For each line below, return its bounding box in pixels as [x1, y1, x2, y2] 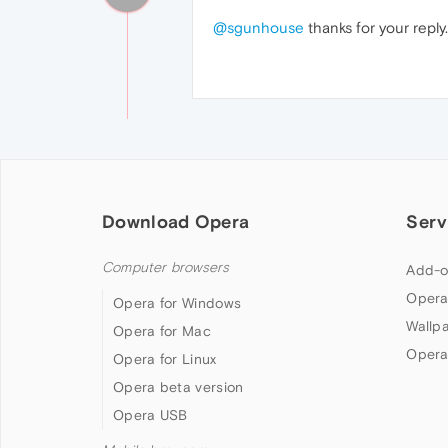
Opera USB [113, 407, 188, 424]
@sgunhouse [213, 19, 304, 37]
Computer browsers [102, 259, 230, 277]
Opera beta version [113, 379, 244, 396]
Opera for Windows [113, 295, 242, 312]
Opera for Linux [113, 351, 217, 368]
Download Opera [102, 211, 250, 233]
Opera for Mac [113, 323, 211, 340]
